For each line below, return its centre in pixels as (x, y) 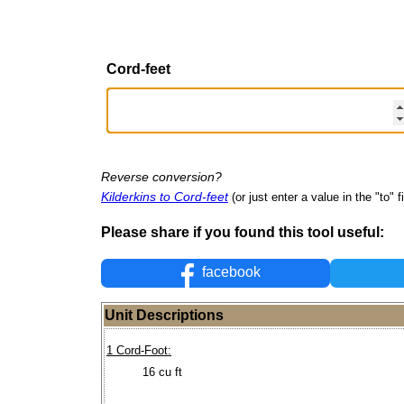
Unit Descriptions (164, 316)
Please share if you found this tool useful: (243, 232)
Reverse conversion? (161, 176)
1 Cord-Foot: (139, 351)
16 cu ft (162, 372)
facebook (230, 272)
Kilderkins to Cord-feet (165, 196)
